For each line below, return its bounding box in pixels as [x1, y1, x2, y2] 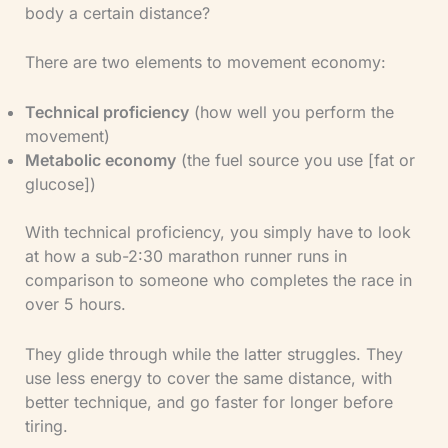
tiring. [24, 415, 68, 436]
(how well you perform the [188, 101, 394, 122]
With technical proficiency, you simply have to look [24, 221, 411, 242]
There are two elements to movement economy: [24, 52, 386, 73]
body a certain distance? [24, 2, 210, 23]
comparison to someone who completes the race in [24, 269, 412, 290]
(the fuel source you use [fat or [175, 149, 415, 170]
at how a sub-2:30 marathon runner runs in [24, 245, 347, 266]
